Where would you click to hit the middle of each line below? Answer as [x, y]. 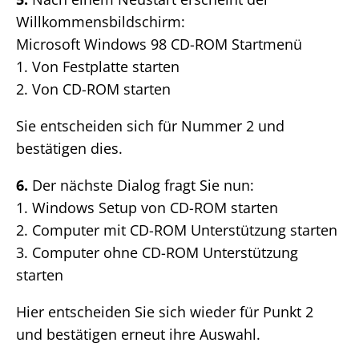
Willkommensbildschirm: [101, 22]
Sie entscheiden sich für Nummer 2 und [150, 126]
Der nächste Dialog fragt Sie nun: [143, 186]
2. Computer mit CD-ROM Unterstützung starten [177, 230]
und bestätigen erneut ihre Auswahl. [138, 335]
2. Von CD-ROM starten [93, 89]
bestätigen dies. [69, 149]
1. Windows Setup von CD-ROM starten [147, 208]
